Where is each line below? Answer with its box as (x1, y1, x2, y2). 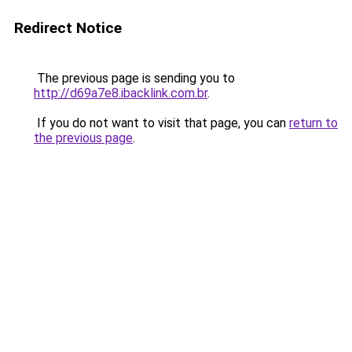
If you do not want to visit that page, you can (34, 115, 289, 130)
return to (289, 115, 338, 130)
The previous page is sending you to (34, 71, 235, 86)
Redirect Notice (14, 19, 122, 37)
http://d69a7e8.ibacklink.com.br (34, 86, 207, 101)
